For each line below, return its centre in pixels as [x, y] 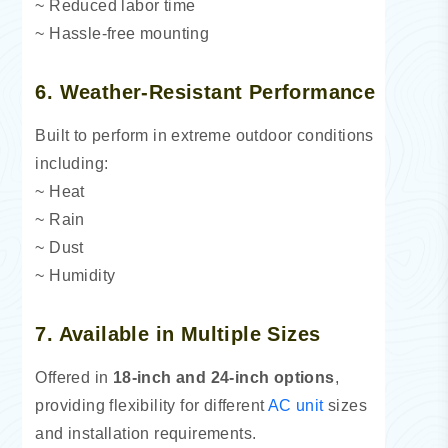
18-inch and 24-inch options [223, 378]
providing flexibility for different [151, 406]
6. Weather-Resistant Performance [205, 92]
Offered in [74, 378]
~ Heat [60, 192]
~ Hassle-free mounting [122, 34]
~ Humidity [75, 276]
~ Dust [59, 248]
